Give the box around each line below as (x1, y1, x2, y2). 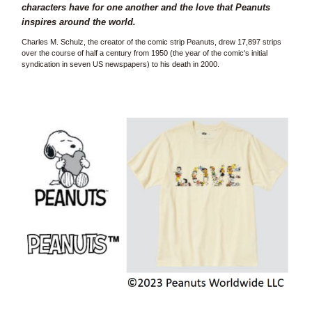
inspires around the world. (21, 17, 136, 28)
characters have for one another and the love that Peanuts (21, 2, 270, 13)
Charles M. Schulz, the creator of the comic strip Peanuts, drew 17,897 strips (21, 38, 281, 47)
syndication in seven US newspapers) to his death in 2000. (21, 60, 219, 69)
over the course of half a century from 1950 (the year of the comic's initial (21, 49, 267, 58)
